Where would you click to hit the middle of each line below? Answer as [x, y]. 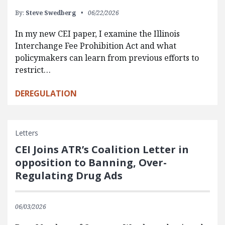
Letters [27, 133]
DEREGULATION [46, 93]
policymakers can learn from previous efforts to [107, 58]
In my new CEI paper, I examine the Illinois [97, 33]
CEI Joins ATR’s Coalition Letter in [102, 149]
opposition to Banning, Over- [91, 162]
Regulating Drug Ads [69, 175]
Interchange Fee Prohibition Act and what [96, 45]
